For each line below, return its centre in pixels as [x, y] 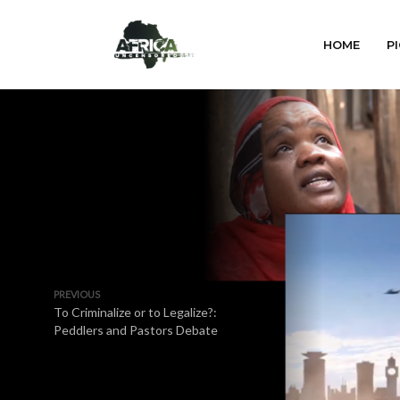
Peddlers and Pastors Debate [136, 330]
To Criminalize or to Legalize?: [135, 312]
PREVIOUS [77, 294]
